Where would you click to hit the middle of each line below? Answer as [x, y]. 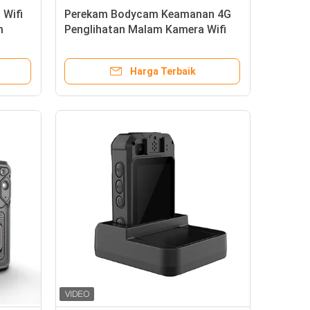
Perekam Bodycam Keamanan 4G [148, 15]
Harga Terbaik [163, 72]
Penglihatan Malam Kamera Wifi [145, 30]
